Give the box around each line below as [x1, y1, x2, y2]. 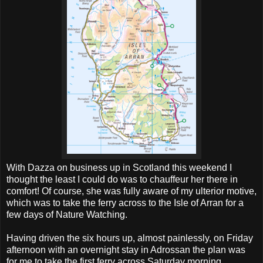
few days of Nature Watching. [6, 210, 127, 220]
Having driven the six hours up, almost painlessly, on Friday [6, 233, 253, 244]
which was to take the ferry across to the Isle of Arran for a [6, 198, 244, 208]
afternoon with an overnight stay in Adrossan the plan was [6, 245, 245, 255]
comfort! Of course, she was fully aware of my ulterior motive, [6, 186, 257, 197]
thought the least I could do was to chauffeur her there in [6, 174, 238, 185]
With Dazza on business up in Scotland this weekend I [6, 163, 232, 173]
